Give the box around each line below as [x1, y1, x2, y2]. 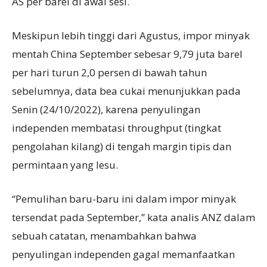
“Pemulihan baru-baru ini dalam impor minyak [12, 192, 236, 206]
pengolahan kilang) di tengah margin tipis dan [12, 139, 231, 154]
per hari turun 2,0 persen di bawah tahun [12, 66, 207, 80]
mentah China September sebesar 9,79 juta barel [12, 47, 243, 61]
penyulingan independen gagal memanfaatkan [12, 247, 235, 262]
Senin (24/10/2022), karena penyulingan [12, 103, 200, 117]
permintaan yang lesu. [12, 158, 118, 172]
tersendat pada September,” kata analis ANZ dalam [12, 210, 255, 225]
